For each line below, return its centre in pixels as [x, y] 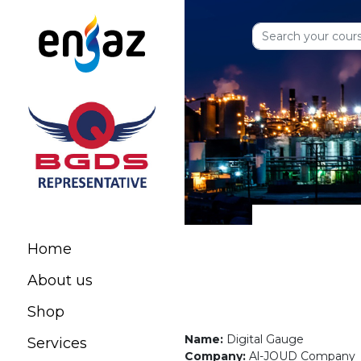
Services [57, 343]
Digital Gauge [265, 339]
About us [60, 280]
